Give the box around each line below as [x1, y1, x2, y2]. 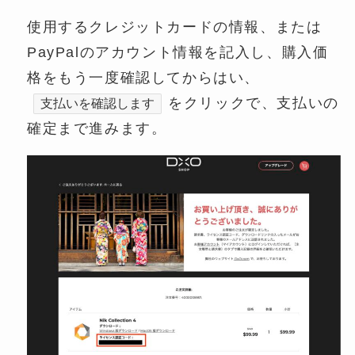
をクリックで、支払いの [168, 95, 339, 112]
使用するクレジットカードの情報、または [26, 19, 323, 36]
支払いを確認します [40, 96, 155, 112]
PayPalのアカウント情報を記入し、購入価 [26, 44, 329, 61]
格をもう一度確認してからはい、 [26, 70, 261, 86]
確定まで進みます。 [26, 120, 167, 137]
